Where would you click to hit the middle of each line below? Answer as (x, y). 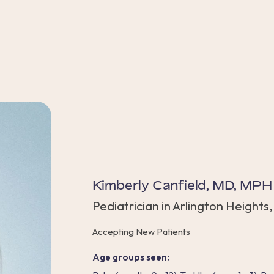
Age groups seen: (131, 257)
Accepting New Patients (141, 232)
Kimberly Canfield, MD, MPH (182, 185)
